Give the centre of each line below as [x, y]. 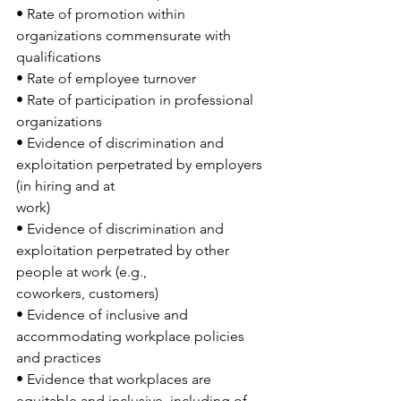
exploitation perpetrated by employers [141, 165]
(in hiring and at [65, 186]
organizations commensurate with [125, 36]
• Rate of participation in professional [137, 100]
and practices [59, 358]
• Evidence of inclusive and [104, 315]
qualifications [59, 57]
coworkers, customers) [87, 294]
